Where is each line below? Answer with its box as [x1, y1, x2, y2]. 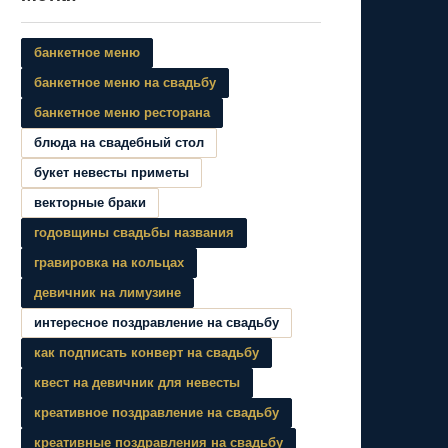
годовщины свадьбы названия [34, 225, 234, 240]
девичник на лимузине [34, 285, 181, 300]
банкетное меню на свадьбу [34, 75, 216, 90]
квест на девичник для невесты [34, 375, 240, 390]
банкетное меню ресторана [34, 105, 210, 120]
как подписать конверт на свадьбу [34, 345, 259, 360]
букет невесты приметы [34, 165, 189, 180]
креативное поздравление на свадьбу [34, 405, 279, 420]
